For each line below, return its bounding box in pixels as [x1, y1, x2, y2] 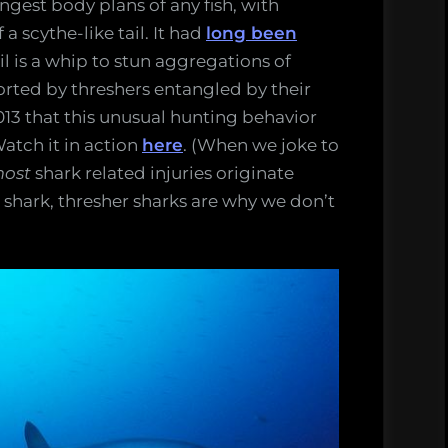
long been [206, 23, 297, 44]
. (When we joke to [183, 135, 339, 156]
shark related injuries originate [31, 163, 294, 184]
